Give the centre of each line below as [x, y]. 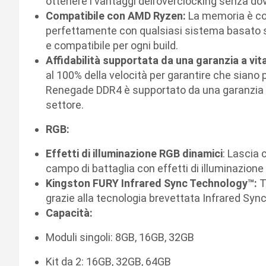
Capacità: [69, 213]
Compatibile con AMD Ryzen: [116, 15]
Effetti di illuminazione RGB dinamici [134, 153]
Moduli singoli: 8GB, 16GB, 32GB [122, 237]
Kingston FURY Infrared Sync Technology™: [151, 183]
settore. [66, 104]
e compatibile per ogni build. [113, 45]
